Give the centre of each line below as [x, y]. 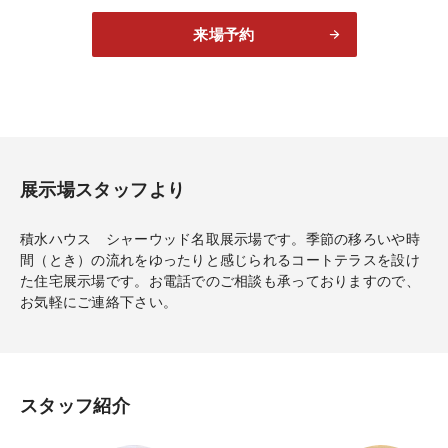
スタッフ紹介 [75, 406]
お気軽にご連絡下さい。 [99, 302]
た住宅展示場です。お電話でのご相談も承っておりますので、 [220, 281]
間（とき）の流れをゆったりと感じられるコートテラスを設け [220, 260]
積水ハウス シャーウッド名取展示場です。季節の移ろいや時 [220, 239]
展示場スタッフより [103, 190]
